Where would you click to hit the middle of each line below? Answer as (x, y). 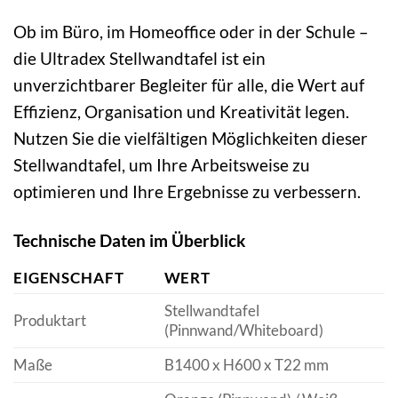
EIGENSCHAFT (69, 278)
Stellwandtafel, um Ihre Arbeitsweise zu (162, 165)
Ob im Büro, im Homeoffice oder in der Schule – (191, 32)
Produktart (50, 321)
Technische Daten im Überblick (129, 241)
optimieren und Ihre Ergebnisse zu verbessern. (187, 192)
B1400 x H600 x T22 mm (246, 365)
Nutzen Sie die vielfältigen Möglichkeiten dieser (191, 139)
